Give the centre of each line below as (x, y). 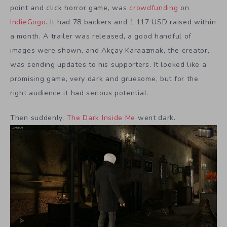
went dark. (156, 118)
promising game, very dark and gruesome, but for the (104, 79)
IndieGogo (28, 22)
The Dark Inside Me (101, 118)
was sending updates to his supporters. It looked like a (108, 65)
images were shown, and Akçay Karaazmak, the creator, (110, 50)
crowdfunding (154, 8)
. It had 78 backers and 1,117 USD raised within (131, 22)
